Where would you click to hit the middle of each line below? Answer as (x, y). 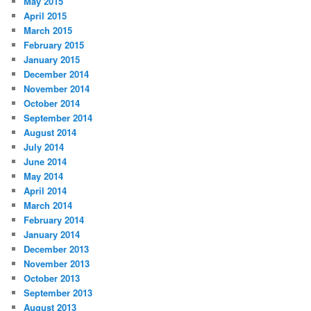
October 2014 (52, 103)
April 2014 (45, 191)
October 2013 (52, 278)
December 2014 (57, 74)
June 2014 (45, 162)
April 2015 (45, 16)
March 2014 (48, 205)
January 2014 (52, 235)
